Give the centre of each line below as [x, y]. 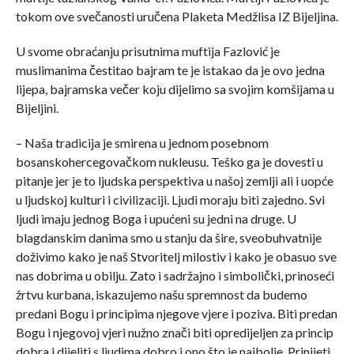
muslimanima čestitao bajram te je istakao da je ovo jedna [170, 70]
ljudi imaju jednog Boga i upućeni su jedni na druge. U [156, 218]
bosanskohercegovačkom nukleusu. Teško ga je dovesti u [169, 161]
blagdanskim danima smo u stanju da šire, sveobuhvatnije [168, 237]
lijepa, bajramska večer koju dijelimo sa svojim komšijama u [175, 88]
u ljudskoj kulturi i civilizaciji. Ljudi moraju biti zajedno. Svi [170, 199]
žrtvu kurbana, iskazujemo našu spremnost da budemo [161, 294]
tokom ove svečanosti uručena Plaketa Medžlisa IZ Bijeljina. [177, 16]
